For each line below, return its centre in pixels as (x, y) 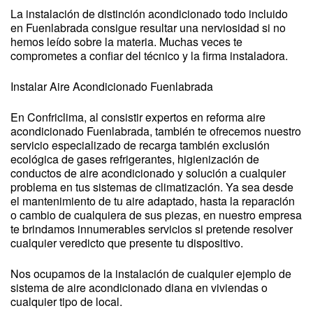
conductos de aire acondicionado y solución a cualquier (148, 173)
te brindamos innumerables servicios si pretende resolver (152, 229)
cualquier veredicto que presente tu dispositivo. (127, 243)
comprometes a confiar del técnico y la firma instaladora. (149, 56)
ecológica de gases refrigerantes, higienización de (135, 159)
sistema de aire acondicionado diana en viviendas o (139, 287)
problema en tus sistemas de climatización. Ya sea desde (152, 187)
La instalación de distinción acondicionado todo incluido (149, 14)
